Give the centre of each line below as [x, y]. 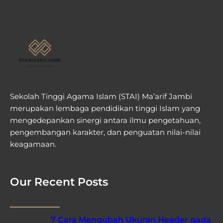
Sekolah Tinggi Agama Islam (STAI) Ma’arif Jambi [101, 97]
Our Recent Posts [59, 182]
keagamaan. [33, 144]
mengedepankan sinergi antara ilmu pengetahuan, [105, 120]
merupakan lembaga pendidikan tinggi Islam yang [105, 109]
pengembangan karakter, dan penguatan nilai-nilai [105, 132]
